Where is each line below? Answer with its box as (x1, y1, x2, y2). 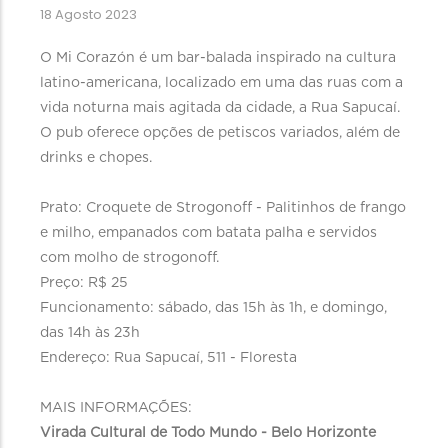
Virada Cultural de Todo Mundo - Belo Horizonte (40, 426, 377, 441)
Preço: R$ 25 (40, 276, 133, 291)
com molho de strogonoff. (40, 251, 220, 266)
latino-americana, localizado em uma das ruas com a (40, 76, 404, 91)
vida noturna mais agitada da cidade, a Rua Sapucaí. (40, 101, 401, 116)
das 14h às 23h (40, 326, 141, 341)
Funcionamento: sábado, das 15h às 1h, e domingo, (40, 301, 388, 316)
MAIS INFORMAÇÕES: (40, 401, 193, 416)
